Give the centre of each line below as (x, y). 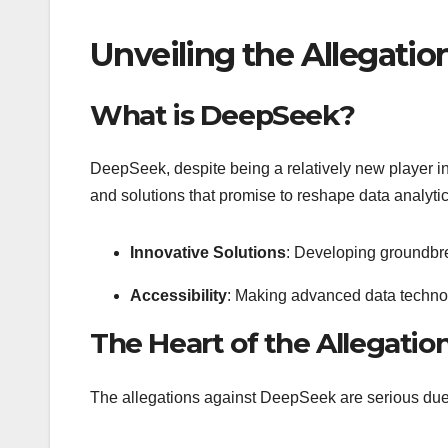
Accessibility (178, 296)
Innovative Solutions (208, 253)
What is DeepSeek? (222, 115)
